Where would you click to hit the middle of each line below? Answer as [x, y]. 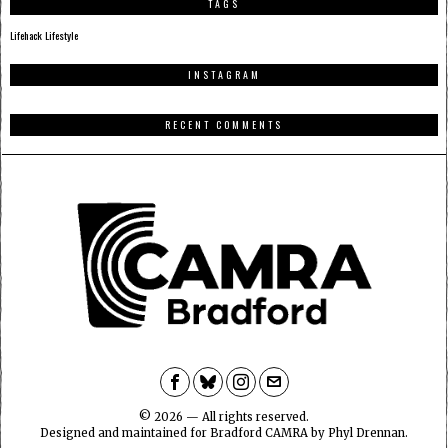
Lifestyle [61, 35]
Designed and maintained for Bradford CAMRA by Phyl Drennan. [224, 433]
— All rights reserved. [246, 417]
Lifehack [26, 35]
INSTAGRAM [224, 75]
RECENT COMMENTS [224, 125]
